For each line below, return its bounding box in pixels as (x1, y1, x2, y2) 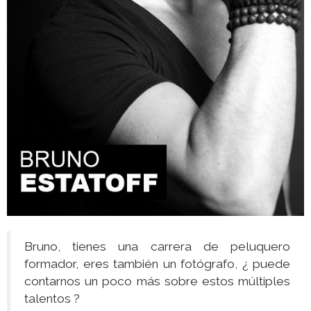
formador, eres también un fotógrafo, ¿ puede (24, 257, 290, 271)
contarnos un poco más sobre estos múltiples (24, 274, 290, 289)
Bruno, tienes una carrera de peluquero (24, 239, 290, 254)
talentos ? (24, 292, 80, 306)
